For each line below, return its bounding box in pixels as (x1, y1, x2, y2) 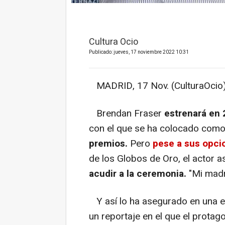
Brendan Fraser (89, 106, 164, 121)
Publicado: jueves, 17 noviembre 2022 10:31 (89, 48, 189, 56)
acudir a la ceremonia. (89, 166, 189, 181)
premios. (89, 136, 128, 151)
